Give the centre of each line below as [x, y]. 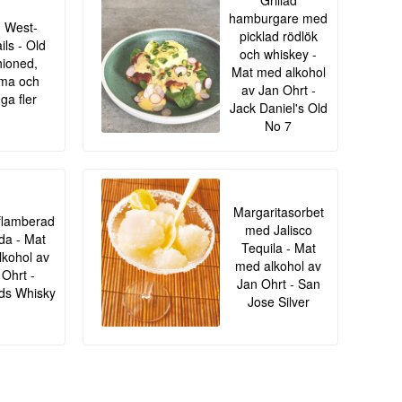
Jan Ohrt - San [278, 284]
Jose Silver [278, 302]
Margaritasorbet [278, 212]
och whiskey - [279, 54]
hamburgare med [279, 18]
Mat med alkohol [278, 72]
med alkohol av [279, 266]
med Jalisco [278, 230]
